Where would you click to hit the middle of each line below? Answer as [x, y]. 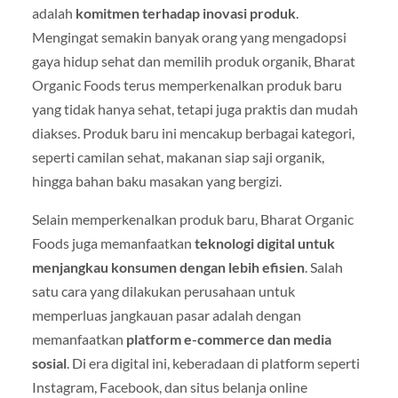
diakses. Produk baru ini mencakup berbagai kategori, [193, 132]
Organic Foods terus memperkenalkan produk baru [187, 84]
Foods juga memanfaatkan [113, 243]
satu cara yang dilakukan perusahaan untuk [163, 291]
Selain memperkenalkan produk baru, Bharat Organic [192, 219]
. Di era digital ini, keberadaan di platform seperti [213, 363]
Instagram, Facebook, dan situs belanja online [169, 387]
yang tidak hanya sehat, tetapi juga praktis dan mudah [195, 108]
